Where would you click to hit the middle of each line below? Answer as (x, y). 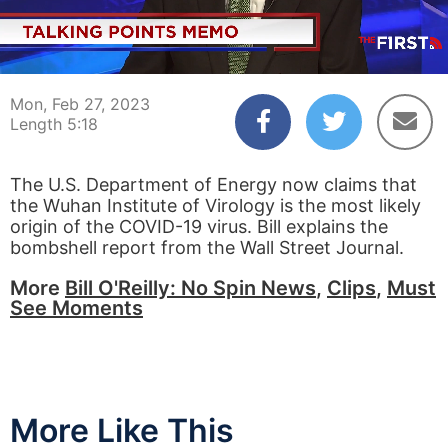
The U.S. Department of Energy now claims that (213, 184)
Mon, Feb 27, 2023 (80, 104)
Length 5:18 (54, 124)
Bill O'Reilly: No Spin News (190, 288)
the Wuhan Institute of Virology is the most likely (215, 205)
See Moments (76, 308)
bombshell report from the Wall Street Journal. (207, 247)
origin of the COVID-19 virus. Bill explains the (199, 226)
